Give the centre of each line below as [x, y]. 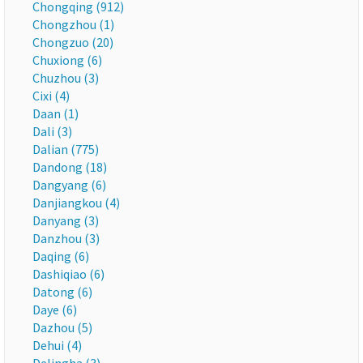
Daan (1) [56, 113]
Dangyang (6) [69, 185]
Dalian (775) [66, 149]
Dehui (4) [57, 345]
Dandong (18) [70, 167]
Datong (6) [62, 292]
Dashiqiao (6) [68, 274]
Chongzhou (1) [73, 24]
